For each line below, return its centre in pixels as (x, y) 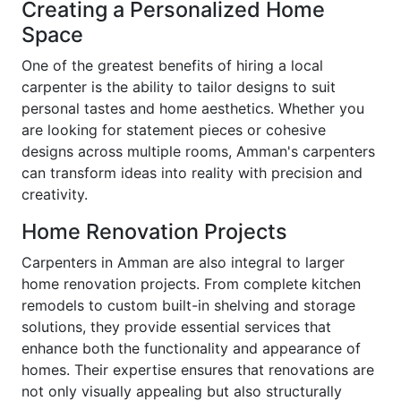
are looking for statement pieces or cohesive (174, 130)
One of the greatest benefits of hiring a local (172, 66)
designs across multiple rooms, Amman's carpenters (198, 152)
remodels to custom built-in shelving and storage (188, 306)
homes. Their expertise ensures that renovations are (198, 370)
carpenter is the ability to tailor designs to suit (179, 87)
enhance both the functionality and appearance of (191, 349)
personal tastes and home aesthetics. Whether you (193, 109)
